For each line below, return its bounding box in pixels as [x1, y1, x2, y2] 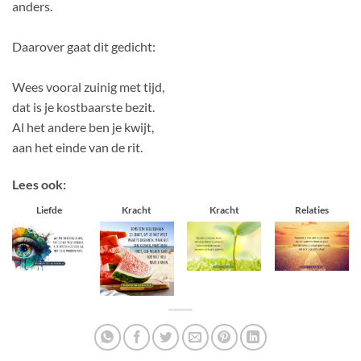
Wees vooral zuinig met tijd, [12, 79, 164, 95]
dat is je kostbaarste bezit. [12, 99, 155, 115]
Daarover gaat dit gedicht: [12, 39, 156, 55]
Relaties [294, 204, 329, 217]
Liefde [35, 204, 62, 217]
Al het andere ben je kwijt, [12, 119, 154, 135]
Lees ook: [12, 176, 66, 193]
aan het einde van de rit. [12, 139, 143, 156]
